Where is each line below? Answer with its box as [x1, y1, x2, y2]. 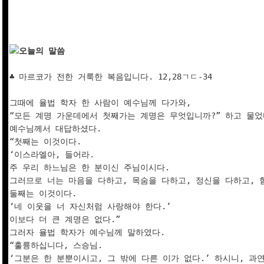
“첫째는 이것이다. [9, 137, 86, 147]
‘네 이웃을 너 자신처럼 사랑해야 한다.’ [9, 202, 176, 212]
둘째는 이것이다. [9, 189, 81, 199]
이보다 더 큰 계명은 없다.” [9, 214, 125, 225]
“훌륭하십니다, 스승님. [9, 240, 107, 250]
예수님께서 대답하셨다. [9, 124, 106, 134]
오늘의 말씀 [19, 46, 65, 56]
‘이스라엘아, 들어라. [9, 150, 99, 160]
